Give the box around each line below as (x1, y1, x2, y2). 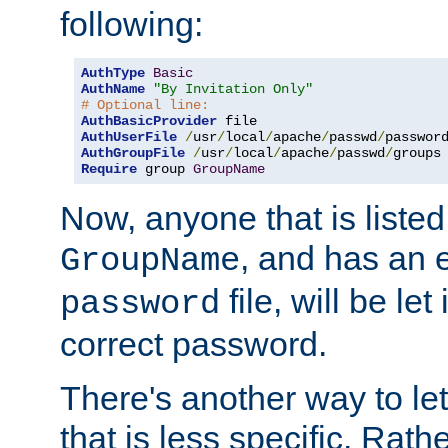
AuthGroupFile (81, 145, 185, 162)
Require (81, 161, 137, 178)
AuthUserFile (81, 129, 177, 146)
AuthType (81, 65, 145, 82)
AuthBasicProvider (81, 113, 217, 130)
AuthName (81, 81, 145, 98)
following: (60, 5, 203, 44)
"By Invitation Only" (153, 81, 313, 98)
